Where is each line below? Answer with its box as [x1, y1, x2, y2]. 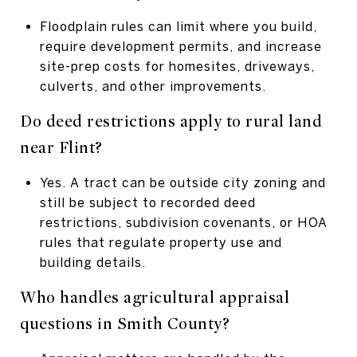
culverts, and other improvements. [39, 78, 266, 93]
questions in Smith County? [20, 313, 229, 334]
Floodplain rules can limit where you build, [39, 18, 317, 33]
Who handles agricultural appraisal [20, 287, 289, 308]
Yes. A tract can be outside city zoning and [39, 175, 326, 190]
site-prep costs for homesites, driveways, [39, 58, 315, 73]
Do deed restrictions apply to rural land [20, 111, 322, 131]
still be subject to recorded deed [39, 194, 256, 210]
